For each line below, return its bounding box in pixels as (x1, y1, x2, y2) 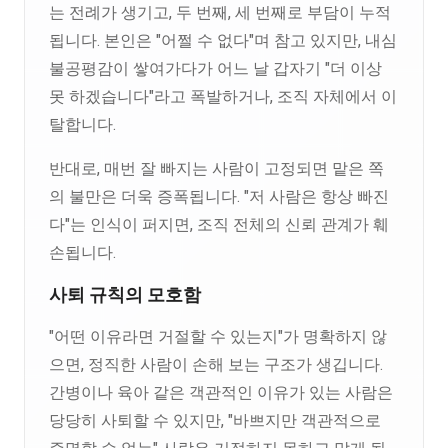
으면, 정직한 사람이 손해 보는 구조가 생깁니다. (49, 355, 383, 374)
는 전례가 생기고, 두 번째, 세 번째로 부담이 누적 (49, 3, 391, 22)
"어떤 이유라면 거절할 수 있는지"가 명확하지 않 (49, 327, 387, 346)
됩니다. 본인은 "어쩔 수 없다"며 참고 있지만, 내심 (49, 31, 397, 50)
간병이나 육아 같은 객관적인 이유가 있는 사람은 (49, 383, 393, 402)
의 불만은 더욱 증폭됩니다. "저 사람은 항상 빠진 (49, 187, 389, 206)
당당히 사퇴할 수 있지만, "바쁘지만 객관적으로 (49, 411, 381, 430)
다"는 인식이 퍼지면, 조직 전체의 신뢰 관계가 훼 (49, 215, 389, 234)
